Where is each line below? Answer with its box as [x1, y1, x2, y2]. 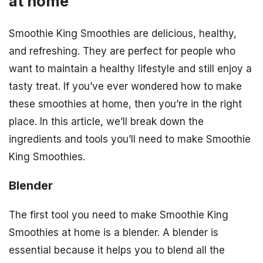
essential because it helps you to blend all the [9, 244, 225, 257]
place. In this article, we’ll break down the [9, 116, 204, 128]
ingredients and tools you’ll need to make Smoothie [9, 133, 251, 146]
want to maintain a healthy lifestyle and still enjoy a [9, 63, 252, 75]
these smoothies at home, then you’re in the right [9, 98, 242, 110]
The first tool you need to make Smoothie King [9, 209, 228, 221]
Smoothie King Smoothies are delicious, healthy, [9, 28, 237, 40]
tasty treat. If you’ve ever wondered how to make [9, 80, 242, 93]
